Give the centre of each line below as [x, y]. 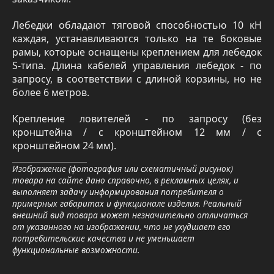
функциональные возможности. [76, 250]
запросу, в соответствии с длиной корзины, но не [137, 79]
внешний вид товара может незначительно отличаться [130, 215]
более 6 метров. [51, 92]
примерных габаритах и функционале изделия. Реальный [127, 203]
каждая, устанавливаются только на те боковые [137, 38]
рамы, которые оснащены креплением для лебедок [137, 52]
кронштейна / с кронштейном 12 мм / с [137, 132]
